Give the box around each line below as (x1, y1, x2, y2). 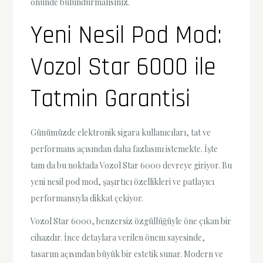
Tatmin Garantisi (31, 83, 191, 115)
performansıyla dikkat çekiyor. (31, 192, 144, 204)
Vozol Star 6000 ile (31, 51, 217, 83)
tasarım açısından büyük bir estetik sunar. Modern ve (31, 248, 224, 259)
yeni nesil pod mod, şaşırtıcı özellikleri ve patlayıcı (31, 176, 215, 187)
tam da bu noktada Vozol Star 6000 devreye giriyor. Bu (31, 159, 232, 171)
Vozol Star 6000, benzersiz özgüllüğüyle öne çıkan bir (31, 215, 232, 227)
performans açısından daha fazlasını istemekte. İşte (31, 143, 218, 154)
